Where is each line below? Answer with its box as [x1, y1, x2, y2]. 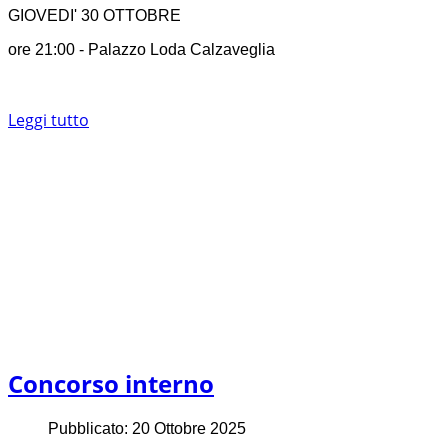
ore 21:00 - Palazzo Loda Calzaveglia [8, 40, 275, 58]
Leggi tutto [8, 108, 89, 131]
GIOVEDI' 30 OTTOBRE [8, 6, 181, 24]
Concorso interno [8, 366, 214, 400]
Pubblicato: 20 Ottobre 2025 [48, 419, 246, 437]
